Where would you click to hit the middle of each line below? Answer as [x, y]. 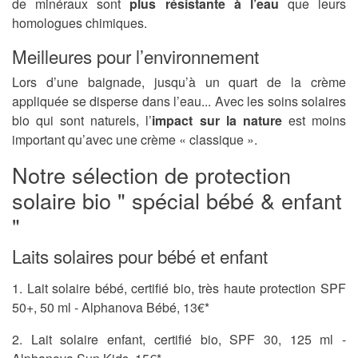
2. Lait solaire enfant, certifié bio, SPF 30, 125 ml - [179, 340]
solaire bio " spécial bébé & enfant [177, 201]
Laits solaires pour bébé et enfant [140, 256]
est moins [314, 121]
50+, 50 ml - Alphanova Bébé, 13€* [111, 308]
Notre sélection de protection [151, 175]
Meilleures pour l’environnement [135, 56]
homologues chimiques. [80, 23]
